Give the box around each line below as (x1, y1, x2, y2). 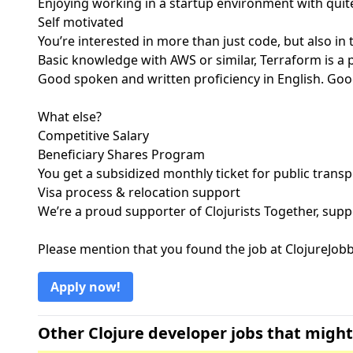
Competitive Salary (38, 127, 149, 144)
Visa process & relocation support (38, 184, 240, 201)
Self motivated (38, 13, 124, 31)
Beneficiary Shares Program (38, 146, 205, 163)
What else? (38, 108, 102, 125)
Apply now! (50, 278, 121, 295)
